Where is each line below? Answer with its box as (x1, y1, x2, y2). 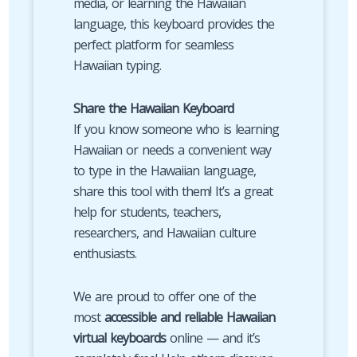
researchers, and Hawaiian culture (73, 224, 256, 241)
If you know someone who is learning (73, 120, 279, 138)
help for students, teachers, (73, 203, 221, 221)
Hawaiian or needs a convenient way (73, 141, 271, 159)
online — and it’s (165, 329, 260, 347)
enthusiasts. (73, 245, 136, 262)
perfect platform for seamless (73, 36, 233, 53)
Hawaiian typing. (73, 57, 161, 74)
